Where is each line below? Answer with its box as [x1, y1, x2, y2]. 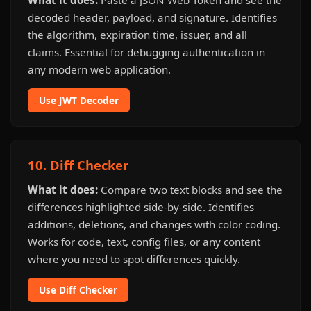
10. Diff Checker [28, 156, 128, 174]
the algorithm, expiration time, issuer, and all [28, 28, 247, 42]
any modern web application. [28, 62, 171, 76]
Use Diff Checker [39, 283, 117, 296]
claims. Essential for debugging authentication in [28, 45, 265, 59]
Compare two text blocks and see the [98, 183, 283, 196]
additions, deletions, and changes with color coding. [28, 217, 280, 231]
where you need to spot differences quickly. [28, 252, 240, 266]
